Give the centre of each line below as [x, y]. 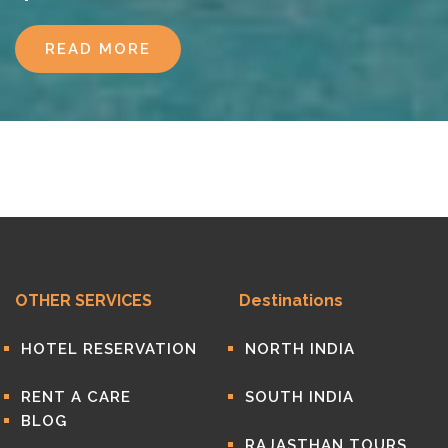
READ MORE [98, 48]
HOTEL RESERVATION [108, 348]
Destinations [291, 300]
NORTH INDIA [299, 348]
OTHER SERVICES [83, 300]
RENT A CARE [75, 396]
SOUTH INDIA [299, 396]
